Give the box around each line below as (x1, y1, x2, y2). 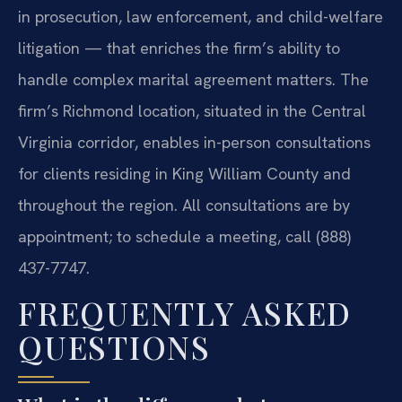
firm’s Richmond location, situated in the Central (18, 100, 366, 122)
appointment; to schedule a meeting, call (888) (18, 226, 351, 248)
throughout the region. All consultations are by (18, 195, 350, 216)
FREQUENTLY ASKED (18, 292, 352, 335)
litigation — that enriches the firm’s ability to (18, 38, 340, 59)
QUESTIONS (18, 326, 211, 369)
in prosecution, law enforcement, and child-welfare (18, 6, 383, 28)
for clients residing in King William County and (18, 163, 351, 185)
